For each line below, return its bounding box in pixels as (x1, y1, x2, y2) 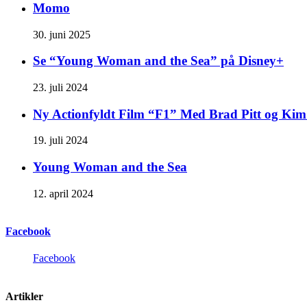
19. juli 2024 (33, 134, 88, 147)
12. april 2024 (33, 187, 93, 199)
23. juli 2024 (33, 81, 88, 93)
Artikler (5, 290, 43, 302)
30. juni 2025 (33, 28, 90, 40)
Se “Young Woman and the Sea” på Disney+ (33, 53, 284, 69)
